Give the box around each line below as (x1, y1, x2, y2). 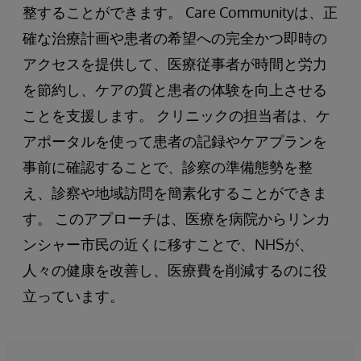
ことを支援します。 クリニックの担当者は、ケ (23, 106, 330, 125)
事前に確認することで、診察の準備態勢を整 (23, 158, 313, 176)
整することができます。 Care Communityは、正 (23, 3, 338, 22)
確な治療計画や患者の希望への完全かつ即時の (23, 29, 327, 48)
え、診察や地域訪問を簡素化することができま (23, 184, 327, 202)
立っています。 (23, 287, 124, 305)
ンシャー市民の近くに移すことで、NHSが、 (23, 235, 313, 254)
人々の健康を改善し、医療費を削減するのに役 (23, 261, 327, 280)
